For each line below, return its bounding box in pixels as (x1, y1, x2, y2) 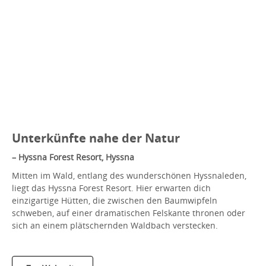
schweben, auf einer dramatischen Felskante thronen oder (12, 207, 245, 218)
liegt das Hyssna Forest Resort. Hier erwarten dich (12, 182, 211, 194)
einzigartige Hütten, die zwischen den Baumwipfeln (12, 194, 217, 206)
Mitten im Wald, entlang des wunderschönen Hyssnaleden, (12, 169, 246, 181)
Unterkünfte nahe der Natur (12, 129, 180, 146)
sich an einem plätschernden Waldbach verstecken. (12, 219, 218, 231)
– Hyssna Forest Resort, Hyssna (12, 151, 134, 163)
